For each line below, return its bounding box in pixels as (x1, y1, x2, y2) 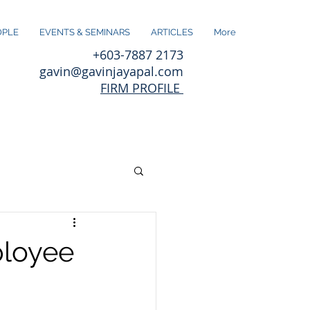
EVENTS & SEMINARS (39, 27, 130, 37)
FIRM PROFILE (100, 80, 183, 96)
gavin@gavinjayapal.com (39, 63, 183, 80)
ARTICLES (151, 27, 193, 37)
